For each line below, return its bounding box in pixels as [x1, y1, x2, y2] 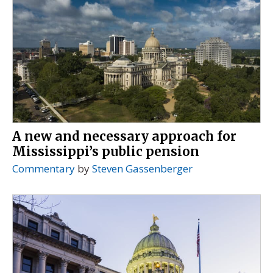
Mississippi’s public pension [12, 143, 199, 160]
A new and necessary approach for [12, 128, 236, 144]
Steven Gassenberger [92, 161, 193, 175]
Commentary [12, 161, 75, 175]
